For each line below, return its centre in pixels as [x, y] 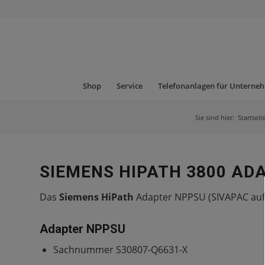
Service [129, 86]
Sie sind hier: [215, 117]
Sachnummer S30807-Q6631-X [120, 249]
